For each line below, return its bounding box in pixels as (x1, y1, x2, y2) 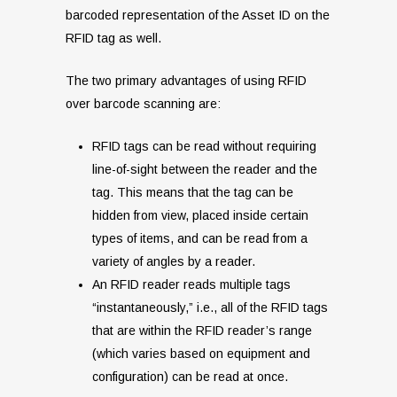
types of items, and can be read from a (92, 231, 307, 246)
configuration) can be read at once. (92, 370, 288, 385)
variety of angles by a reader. (92, 254, 255, 269)
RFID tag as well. (66, 31, 161, 46)
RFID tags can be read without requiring (92, 139, 316, 154)
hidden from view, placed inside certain (92, 208, 308, 223)
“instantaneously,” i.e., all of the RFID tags (92, 300, 328, 315)
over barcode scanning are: (66, 97, 221, 112)
